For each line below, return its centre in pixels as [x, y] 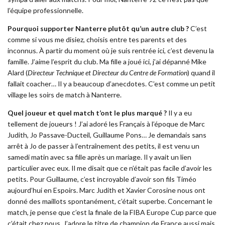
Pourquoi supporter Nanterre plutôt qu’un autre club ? [98, 29]
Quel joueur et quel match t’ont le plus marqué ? [87, 113]
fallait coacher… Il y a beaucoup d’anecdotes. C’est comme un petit [111, 84]
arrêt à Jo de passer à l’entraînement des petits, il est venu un [103, 146]
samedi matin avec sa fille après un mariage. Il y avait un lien [99, 157]
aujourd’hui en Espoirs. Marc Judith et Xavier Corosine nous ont [106, 190]
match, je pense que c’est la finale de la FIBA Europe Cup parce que [112, 212]
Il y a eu [179, 113]
